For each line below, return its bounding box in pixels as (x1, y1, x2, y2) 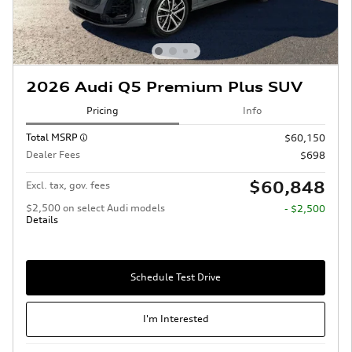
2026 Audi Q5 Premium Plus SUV (26, 79, 302, 96)
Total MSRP (26, 130, 80, 143)
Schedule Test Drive (130, 271, 221, 284)
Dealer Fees (26, 148, 80, 160)
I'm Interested (142, 313, 209, 325)
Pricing (86, 104, 119, 116)
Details (26, 213, 58, 225)
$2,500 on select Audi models (26, 201, 165, 214)
